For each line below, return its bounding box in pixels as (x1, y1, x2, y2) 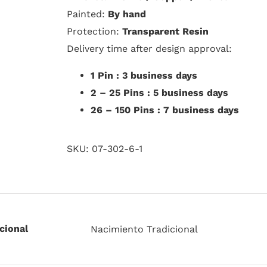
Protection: (67, 26, 122, 37)
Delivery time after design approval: (67, 43, 232, 54)
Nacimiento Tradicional (91, 223, 198, 235)
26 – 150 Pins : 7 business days (91, 104, 239, 116)
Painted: (67, 8, 108, 20)
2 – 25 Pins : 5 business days (91, 87, 228, 98)
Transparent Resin (122, 26, 209, 37)
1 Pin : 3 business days (91, 70, 197, 81)
